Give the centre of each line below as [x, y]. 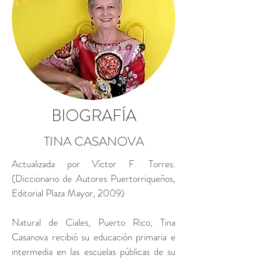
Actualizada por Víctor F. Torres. [94, 164]
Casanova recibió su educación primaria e [94, 237]
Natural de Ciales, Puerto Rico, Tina [94, 222]
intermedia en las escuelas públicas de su [94, 251]
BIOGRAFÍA [94, 116]
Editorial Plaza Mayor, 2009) [68, 193]
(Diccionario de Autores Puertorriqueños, [94, 178]
